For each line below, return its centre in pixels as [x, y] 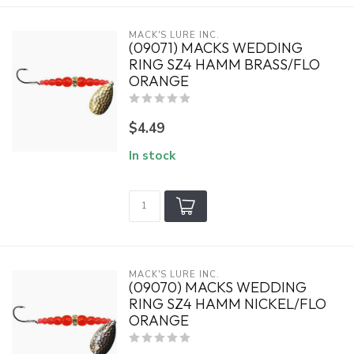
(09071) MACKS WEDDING [215, 48]
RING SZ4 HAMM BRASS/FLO [224, 64]
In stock [152, 155]
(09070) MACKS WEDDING [217, 287]
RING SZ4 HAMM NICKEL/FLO [227, 304]
